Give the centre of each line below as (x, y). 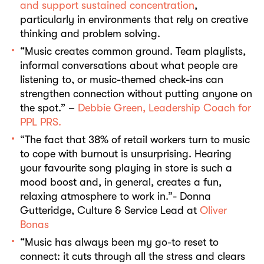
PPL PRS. (41, 122)
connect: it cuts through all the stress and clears (133, 256)
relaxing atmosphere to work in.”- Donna (115, 196)
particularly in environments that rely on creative (134, 19)
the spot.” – (49, 108)
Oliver (213, 210)
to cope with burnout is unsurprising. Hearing (126, 154)
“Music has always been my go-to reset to (119, 242)
